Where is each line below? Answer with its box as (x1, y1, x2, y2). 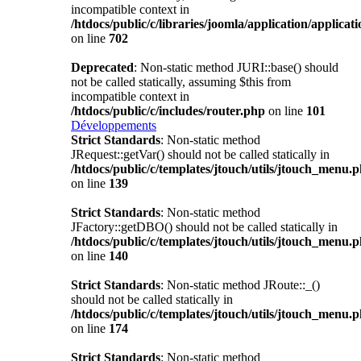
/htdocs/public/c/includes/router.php (71, 103, 265, 118)
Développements (71, 118, 156, 132)
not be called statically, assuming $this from (71, 74, 291, 89)
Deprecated (71, 60, 134, 74)
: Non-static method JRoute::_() (160, 277, 320, 292)
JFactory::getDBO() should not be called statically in (71, 219, 338, 234)
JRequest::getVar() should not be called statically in (71, 147, 330, 161)
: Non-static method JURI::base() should (134, 60, 338, 74)
